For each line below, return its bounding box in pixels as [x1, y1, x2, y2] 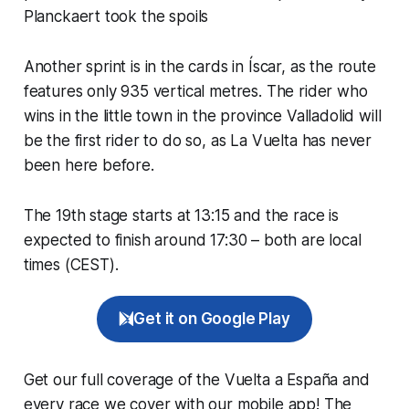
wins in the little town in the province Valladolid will [23, 106, 382, 125]
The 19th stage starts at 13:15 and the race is [23, 205, 339, 225]
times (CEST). [23, 255, 119, 274]
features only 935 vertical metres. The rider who [23, 81, 368, 100]
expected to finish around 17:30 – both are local [23, 230, 362, 249]
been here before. [23, 155, 154, 174]
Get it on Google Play [133, 309, 290, 328]
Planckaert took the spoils [23, 6, 209, 26]
